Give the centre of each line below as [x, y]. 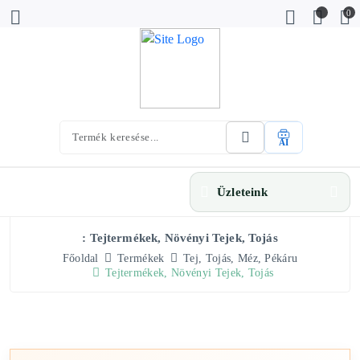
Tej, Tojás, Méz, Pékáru [241, 258]
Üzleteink [242, 192]
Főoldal [80, 258]
